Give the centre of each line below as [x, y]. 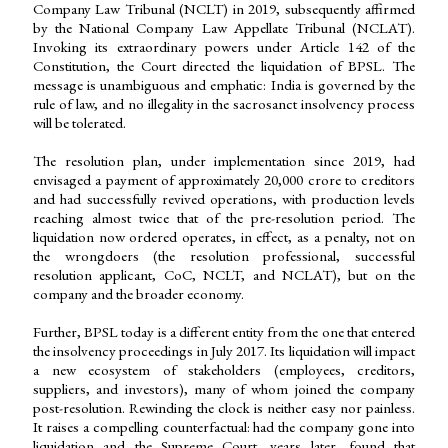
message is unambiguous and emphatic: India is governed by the [224, 85]
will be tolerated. [79, 123]
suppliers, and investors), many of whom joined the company [224, 389]
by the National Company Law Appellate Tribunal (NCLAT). [224, 28]
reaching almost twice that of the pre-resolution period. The [224, 218]
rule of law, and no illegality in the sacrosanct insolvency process [224, 104]
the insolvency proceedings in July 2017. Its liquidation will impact [224, 351]
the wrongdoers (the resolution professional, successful [224, 256]
